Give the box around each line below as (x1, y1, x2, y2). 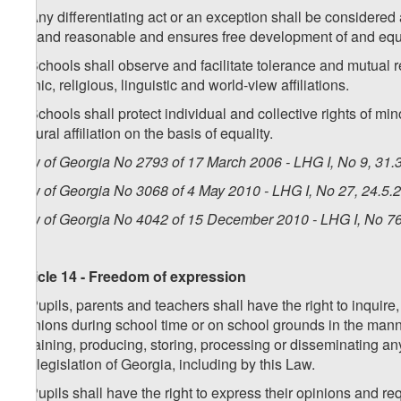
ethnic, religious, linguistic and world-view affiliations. (13, 74, 349, 96)
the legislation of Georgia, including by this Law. (13, 354, 315, 375)
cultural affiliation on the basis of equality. (13, 123, 273, 144)
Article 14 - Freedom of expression (13, 266, 246, 287)
